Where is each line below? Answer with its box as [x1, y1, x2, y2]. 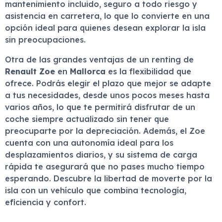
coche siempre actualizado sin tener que [5, 114, 169, 124]
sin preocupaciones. [5, 35, 86, 45]
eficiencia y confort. [5, 197, 86, 207]
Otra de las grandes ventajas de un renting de [5, 55, 194, 64]
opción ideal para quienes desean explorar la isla [5, 23, 206, 33]
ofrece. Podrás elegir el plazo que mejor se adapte [5, 78, 211, 88]
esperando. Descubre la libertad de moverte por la [5, 173, 212, 183]
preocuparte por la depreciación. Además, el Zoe [5, 126, 205, 136]
